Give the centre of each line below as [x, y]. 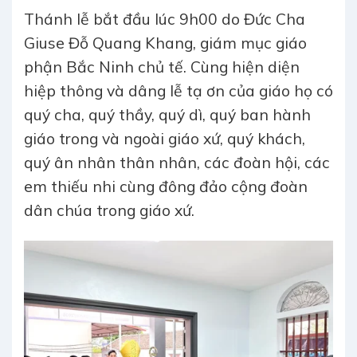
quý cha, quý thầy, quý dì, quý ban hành [167, 115]
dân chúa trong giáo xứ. [109, 211]
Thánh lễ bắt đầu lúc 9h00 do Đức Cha [165, 20]
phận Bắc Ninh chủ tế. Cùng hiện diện [162, 67]
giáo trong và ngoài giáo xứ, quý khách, [165, 139]
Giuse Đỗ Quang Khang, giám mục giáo [165, 43]
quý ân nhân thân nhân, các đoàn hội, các [177, 163]
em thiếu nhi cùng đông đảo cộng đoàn [166, 187]
